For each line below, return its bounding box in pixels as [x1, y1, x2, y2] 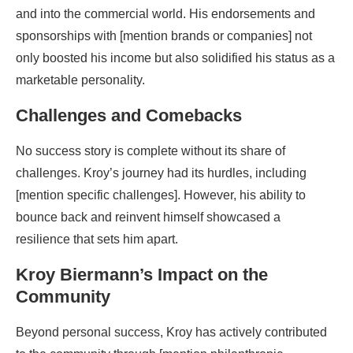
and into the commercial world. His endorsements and [16, 7, 315, 20]
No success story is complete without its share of [16, 144, 285, 158]
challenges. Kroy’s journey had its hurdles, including [16, 166, 307, 180]
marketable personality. [16, 73, 145, 87]
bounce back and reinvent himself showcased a [16, 210, 281, 224]
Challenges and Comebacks [16, 106, 242, 125]
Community [16, 287, 110, 307]
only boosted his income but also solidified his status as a [16, 51, 335, 65]
